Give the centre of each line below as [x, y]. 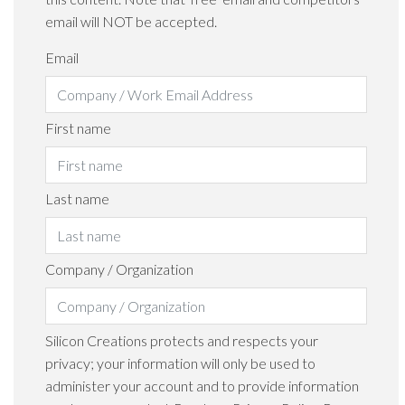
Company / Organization [119, 268]
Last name [77, 198]
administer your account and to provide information [202, 385]
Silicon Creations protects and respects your [182, 340]
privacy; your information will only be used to [180, 363]
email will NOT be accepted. [131, 21]
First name [78, 127]
